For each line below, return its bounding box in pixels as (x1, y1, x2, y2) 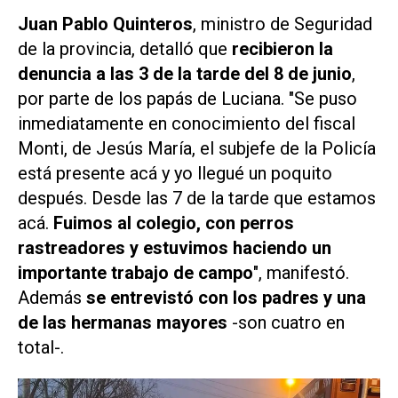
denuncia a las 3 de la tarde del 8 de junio (18, 63, 352, 85)
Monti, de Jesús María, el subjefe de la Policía (18, 138, 376, 160)
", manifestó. (253, 262, 349, 284)
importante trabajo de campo (18, 262, 253, 284)
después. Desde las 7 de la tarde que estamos (18, 187, 376, 210)
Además (18, 287, 86, 309)
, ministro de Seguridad (193, 13, 372, 36)
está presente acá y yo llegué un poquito (18, 163, 332, 185)
